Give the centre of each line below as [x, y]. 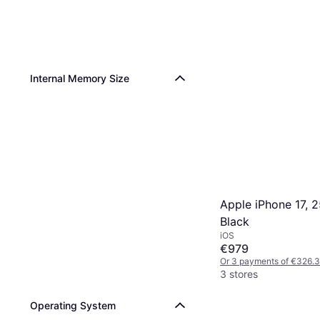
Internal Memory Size [80, 78]
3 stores [239, 274]
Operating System [73, 305]
